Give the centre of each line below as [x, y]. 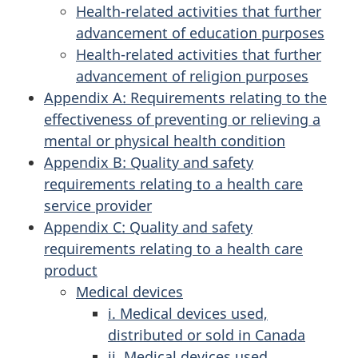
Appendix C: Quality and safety [148, 227]
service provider [98, 205]
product [71, 270]
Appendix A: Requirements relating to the [185, 97]
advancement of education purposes [200, 32]
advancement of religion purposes [192, 76]
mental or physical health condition [165, 140]
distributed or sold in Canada [207, 334]
